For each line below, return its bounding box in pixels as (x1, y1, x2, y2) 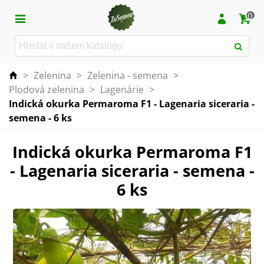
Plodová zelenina (9, 83, 84, 96)
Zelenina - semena (87, 69, 168, 82)
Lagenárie (100, 83, 144, 96)
